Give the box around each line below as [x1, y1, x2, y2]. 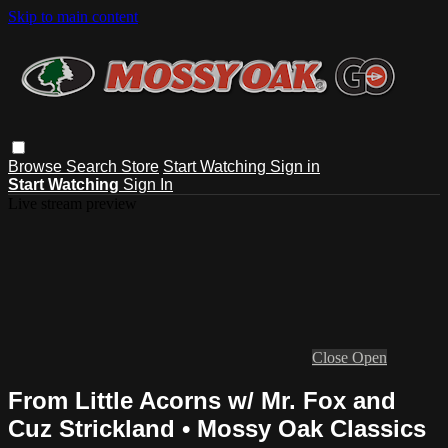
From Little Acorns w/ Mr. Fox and [8, 386, 396, 414]
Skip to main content [8, 8, 138, 25]
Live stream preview [8, 194, 137, 212]
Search [66, 157, 121, 175]
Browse [8, 157, 66, 175]
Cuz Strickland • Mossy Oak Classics [8, 414, 426, 442]
